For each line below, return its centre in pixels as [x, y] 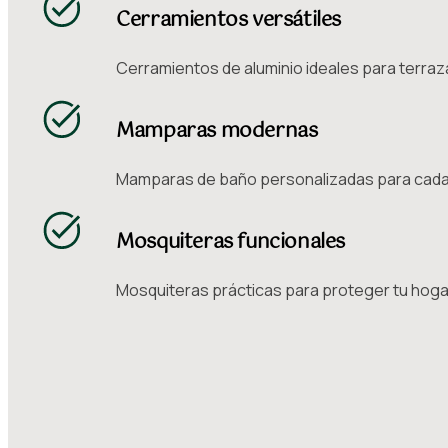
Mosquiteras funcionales [231, 243]
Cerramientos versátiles [229, 21]
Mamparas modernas [217, 132]
